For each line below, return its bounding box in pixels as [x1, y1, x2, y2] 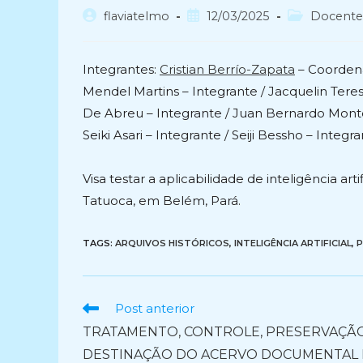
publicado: [186, 25, 243, 40]
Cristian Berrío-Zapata [160, 62, 295, 77]
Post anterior [115, 301, 194, 316]
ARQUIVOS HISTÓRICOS [115, 237, 229, 249]
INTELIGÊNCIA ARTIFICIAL [234, 237, 352, 249]
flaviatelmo [104, 9, 169, 23]
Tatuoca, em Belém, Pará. [83, 193, 241, 208]
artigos [82, 331, 124, 345]
